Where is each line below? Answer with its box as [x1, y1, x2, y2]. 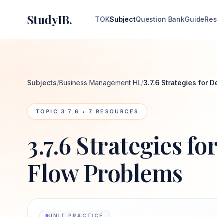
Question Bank [135, 15, 185, 23]
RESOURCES [93, 108, 139, 115]
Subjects [27, 78, 57, 87]
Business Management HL [59, 78, 141, 87]
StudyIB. [27, 12, 72, 27]
